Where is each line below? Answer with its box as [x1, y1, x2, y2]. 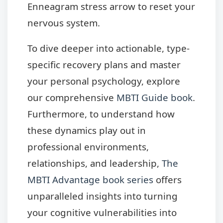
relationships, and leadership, [27, 157, 162, 170]
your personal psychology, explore [27, 75, 180, 88]
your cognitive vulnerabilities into [27, 206, 177, 219]
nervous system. [27, 16, 100, 29]
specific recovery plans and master [27, 58, 181, 71]
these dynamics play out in [27, 124, 146, 137]
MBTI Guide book [116, 91, 193, 104]
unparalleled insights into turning [27, 190, 178, 203]
